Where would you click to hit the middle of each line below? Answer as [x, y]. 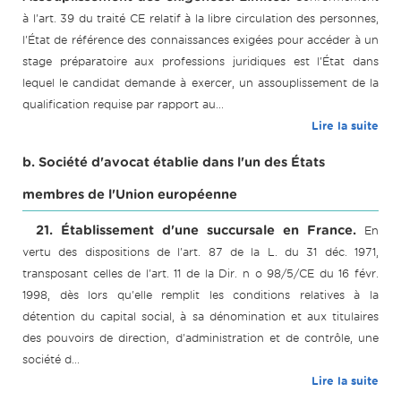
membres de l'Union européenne [130, 195]
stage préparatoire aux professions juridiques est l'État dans [200, 62]
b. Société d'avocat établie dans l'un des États [174, 162]
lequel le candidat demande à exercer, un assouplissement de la [200, 83]
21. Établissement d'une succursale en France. [196, 230]
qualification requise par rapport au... [123, 105]
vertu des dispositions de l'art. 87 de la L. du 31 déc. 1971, [200, 252]
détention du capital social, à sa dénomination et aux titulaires [200, 317]
